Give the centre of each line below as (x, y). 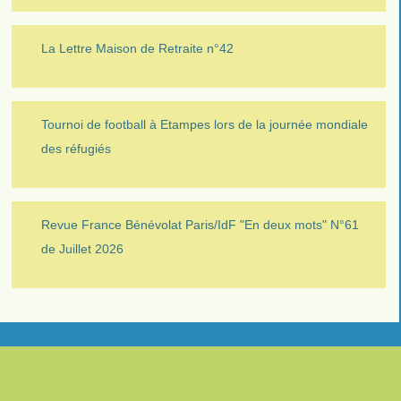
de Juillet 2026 (82, 249)
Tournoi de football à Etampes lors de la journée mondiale (204, 124)
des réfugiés (76, 149)
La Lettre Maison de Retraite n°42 (137, 48)
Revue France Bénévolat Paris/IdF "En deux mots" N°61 (200, 225)
